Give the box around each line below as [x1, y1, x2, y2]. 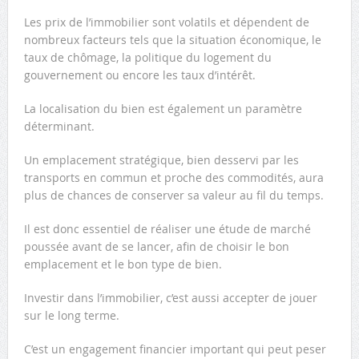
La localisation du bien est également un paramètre [23, 100, 302, 116]
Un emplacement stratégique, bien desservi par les [23, 151, 299, 167]
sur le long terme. [23, 307, 119, 323]
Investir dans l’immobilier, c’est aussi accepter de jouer [23, 289, 317, 305]
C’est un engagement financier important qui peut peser [23, 341, 326, 357]
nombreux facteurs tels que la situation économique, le [23, 31, 321, 47]
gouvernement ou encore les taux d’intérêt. [23, 67, 256, 83]
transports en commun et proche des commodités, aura [23, 169, 324, 185]
